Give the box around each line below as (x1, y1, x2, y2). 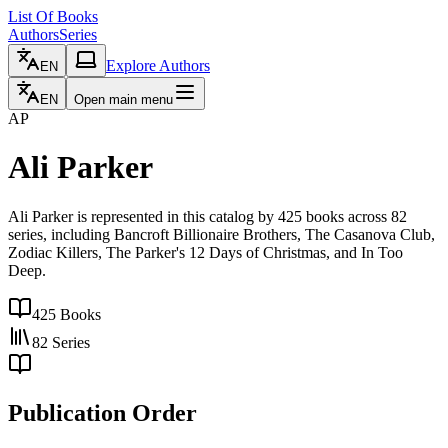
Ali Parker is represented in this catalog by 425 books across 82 (8, 207, 407, 225)
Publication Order (8, 399, 197, 426)
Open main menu (74, 92, 173, 107)
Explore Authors (106, 57, 210, 74)
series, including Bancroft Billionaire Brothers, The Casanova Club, (8, 225, 435, 243)
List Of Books (8, 8, 98, 25)
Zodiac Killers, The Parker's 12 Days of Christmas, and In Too (8, 243, 403, 261)
